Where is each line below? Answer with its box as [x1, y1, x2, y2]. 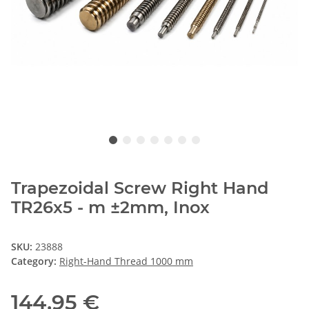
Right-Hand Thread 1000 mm [59, 254, 193, 268]
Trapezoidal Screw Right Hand [11, 177, 268, 198]
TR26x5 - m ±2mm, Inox [11, 197, 210, 217]
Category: [11, 254, 59, 268]
